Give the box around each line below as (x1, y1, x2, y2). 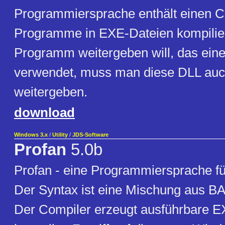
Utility (52, 132, 68, 138)
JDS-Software (72, 132, 108, 138)
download (14, 105, 75, 121)
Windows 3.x (14, 132, 48, 138)
